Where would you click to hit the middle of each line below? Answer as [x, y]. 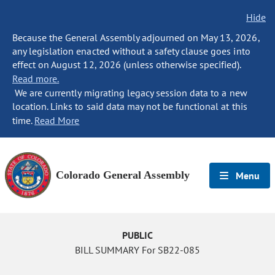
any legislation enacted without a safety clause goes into [131, 51]
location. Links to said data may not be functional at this [130, 106]
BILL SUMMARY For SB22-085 [137, 250]
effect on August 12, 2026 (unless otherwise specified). [127, 64]
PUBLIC [137, 235]
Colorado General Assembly [123, 175]
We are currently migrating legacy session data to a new [130, 93]
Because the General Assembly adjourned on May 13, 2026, [136, 37]
